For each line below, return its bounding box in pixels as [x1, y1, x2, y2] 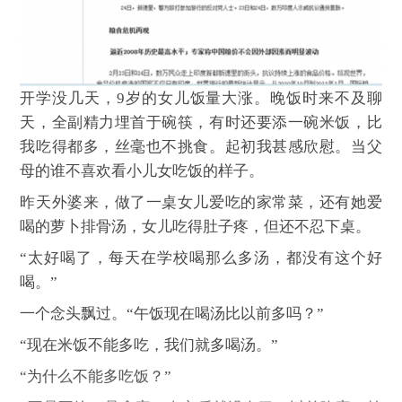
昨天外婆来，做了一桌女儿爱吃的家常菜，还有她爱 [20, 194, 382, 212]
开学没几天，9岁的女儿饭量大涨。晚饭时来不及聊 [20, 90, 382, 108]
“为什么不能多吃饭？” [20, 368, 172, 386]
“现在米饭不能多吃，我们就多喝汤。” [20, 336, 279, 354]
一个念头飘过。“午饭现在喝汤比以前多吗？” [20, 305, 325, 323]
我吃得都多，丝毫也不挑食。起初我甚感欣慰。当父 [20, 138, 382, 156]
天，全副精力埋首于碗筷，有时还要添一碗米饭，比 [20, 114, 382, 132]
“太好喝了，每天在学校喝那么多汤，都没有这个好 [20, 249, 382, 267]
